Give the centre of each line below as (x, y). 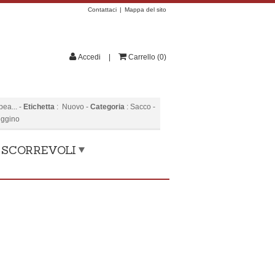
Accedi (89, 57)
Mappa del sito (145, 10)
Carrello (142, 57)
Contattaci (102, 10)
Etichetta (39, 107)
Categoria (107, 107)
